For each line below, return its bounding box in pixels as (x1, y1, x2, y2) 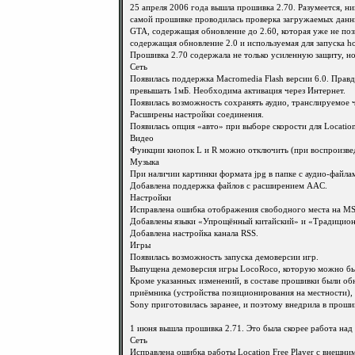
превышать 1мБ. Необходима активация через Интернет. (130, 86, 345, 95)
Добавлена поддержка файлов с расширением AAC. (130, 181, 327, 190)
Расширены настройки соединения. (130, 110, 264, 119)
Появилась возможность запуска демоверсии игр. (130, 253, 319, 261)
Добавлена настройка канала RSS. (130, 229, 258, 238)
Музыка (130, 158, 159, 166)
